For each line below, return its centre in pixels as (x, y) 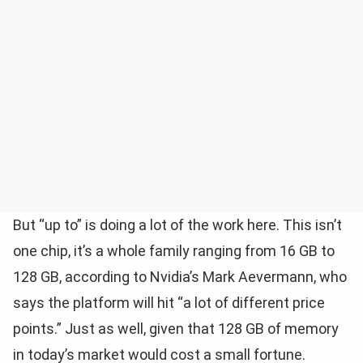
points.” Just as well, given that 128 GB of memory (176, 329)
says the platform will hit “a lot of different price (169, 303)
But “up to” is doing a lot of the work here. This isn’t (177, 225)
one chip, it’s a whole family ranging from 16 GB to (174, 251)
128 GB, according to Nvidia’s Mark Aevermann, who (180, 277)
